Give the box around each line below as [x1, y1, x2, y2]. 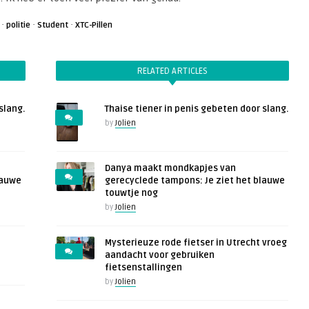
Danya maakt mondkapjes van [104, 163, 236, 175]
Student [37, 20, 68, 31]
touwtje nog [104, 188, 158, 199]
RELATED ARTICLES [137, 66, 208, 77]
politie [6, 20, 30, 31]
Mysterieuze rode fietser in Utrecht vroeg [104, 237, 287, 249]
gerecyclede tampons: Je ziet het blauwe [104, 175, 285, 187]
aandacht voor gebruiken [104, 250, 215, 261]
